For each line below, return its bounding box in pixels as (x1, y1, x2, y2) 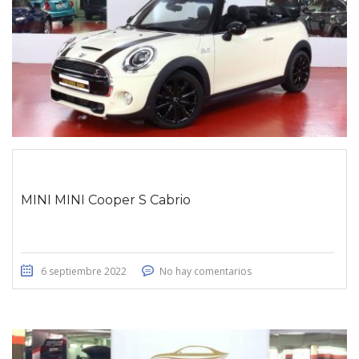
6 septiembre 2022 (41, 264, 127, 279)
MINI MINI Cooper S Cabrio (21, 192, 191, 208)
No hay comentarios (159, 264, 252, 279)
